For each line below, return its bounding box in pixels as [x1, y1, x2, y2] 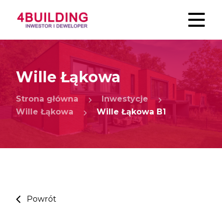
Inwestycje [102, 94, 148, 104]
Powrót [27, 194, 56, 204]
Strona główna [16, 94, 78, 104]
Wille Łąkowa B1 [97, 107, 166, 117]
